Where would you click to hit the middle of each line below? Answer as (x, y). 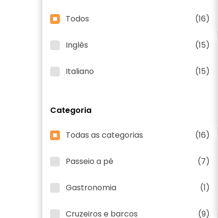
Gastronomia (91, 188)
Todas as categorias (104, 135)
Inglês (77, 45)
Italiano (80, 71)
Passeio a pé (90, 161)
